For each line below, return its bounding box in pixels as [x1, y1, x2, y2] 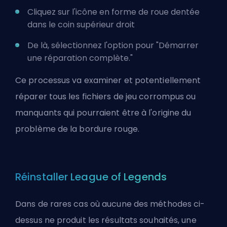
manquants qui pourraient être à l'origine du [15, 106, 192, 119]
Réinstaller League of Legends [15, 169, 167, 184]
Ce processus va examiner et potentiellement [15, 74, 201, 86]
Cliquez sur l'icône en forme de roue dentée [27, 6, 200, 18]
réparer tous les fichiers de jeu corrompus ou [15, 90, 196, 102]
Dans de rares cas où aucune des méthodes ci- [15, 198, 205, 210]
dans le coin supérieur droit [27, 18, 135, 30]
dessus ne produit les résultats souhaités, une [15, 214, 197, 226]
